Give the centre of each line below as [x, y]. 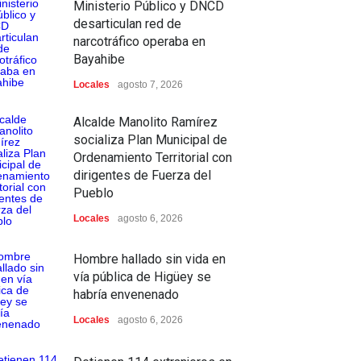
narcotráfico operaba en [139, 41]
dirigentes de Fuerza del [142, 175]
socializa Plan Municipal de [150, 140]
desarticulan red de [127, 24]
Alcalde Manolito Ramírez [145, 122]
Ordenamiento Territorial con [153, 158]
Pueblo [93, 193]
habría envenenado [126, 295]
